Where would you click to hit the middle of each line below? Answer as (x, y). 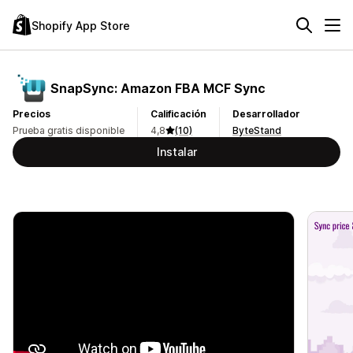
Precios (32, 114)
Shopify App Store (81, 25)
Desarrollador (266, 114)
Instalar (176, 152)
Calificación (178, 114)
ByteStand (257, 130)
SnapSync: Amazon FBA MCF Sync (158, 88)
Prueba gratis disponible (69, 130)
